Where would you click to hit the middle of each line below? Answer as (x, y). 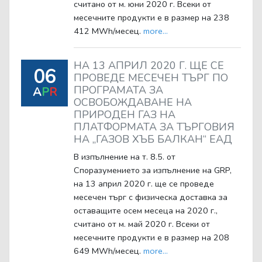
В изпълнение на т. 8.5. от (125, 157)
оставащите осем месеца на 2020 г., (146, 211)
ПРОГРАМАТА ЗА (118, 90)
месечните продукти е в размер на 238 (151, 18)
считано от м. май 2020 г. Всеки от (142, 224)
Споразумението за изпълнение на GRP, (153, 170)
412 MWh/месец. (108, 31)
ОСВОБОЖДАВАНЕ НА (133, 103)
